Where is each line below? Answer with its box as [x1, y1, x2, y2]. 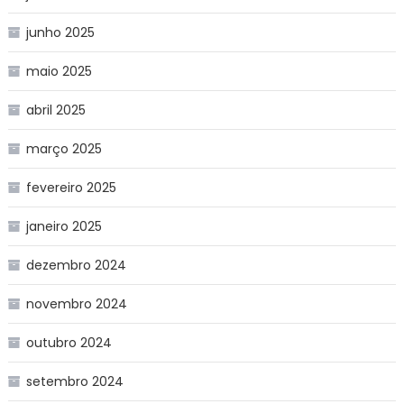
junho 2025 [25, 23, 95, 41]
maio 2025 [25, 61, 92, 80]
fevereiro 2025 [25, 178, 116, 197]
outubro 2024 [25, 333, 112, 352]
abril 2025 [25, 100, 86, 119]
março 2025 [25, 139, 102, 158]
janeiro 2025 [25, 216, 102, 235]
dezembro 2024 [25, 255, 126, 274]
